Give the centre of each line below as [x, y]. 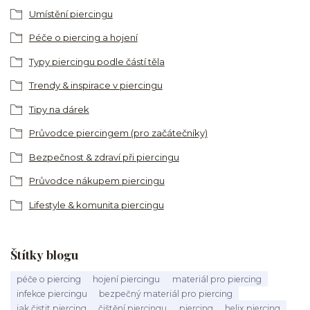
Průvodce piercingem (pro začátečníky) [118, 133]
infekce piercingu [52, 293]
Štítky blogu [44, 255]
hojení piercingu [127, 279]
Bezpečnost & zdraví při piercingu [104, 157]
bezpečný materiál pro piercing [166, 293]
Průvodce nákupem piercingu [97, 181]
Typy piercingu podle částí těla [97, 61]
